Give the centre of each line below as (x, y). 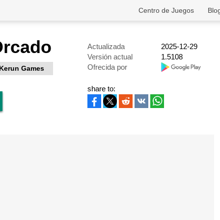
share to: (101, 89)
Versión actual (110, 57)
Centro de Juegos (166, 10)
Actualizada (106, 46)
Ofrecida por (107, 67)
